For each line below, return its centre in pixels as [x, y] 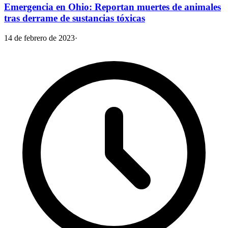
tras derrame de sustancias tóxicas [75, 18]
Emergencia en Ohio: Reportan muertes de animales [112, 7]
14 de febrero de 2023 [39, 38]
